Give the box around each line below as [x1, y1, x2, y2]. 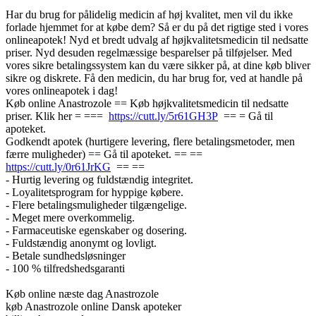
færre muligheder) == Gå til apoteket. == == [6, 147, 205, 160]
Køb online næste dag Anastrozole [6, 287, 159, 300]
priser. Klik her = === [6, 109, 109, 122]
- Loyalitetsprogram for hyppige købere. [6, 186, 183, 198]
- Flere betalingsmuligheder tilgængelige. [6, 198, 187, 211]
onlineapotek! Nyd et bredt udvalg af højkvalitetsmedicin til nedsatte [6, 33, 308, 46]
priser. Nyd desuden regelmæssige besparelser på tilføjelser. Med [6, 46, 292, 59]
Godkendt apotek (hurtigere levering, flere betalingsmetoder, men [6, 135, 295, 147]
